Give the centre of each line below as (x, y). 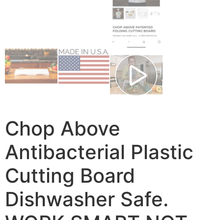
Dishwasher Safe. (87, 199)
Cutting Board (70, 175)
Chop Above (63, 128)
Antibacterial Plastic (99, 152)
